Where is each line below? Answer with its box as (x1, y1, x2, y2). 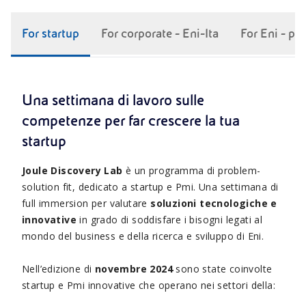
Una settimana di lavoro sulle (22, 92, 204, 109)
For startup (22, 26, 79, 40)
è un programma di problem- (122, 163, 261, 177)
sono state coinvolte (173, 262, 273, 275)
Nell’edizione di (22, 262, 95, 275)
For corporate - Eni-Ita (101, 26, 219, 40)
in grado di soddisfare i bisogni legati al (76, 212, 263, 226)
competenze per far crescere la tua (22, 112, 240, 129)
